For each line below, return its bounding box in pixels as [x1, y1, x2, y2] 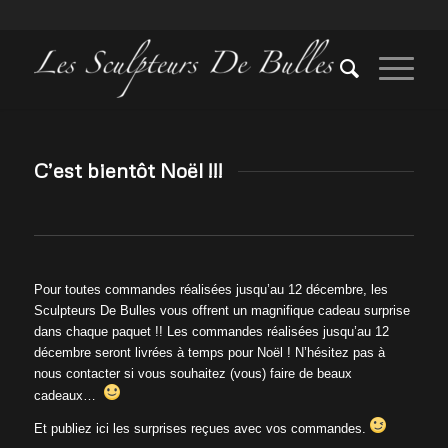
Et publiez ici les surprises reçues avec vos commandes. [33, 420, 370, 436]
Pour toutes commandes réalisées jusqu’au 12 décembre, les [33, 281, 388, 297]
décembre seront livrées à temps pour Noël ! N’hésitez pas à [33, 344, 385, 360]
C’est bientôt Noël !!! [33, 158, 223, 182]
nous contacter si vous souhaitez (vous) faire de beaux [33, 365, 352, 381]
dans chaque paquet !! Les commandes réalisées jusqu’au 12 [33, 323, 389, 339]
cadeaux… [33, 387, 104, 403]
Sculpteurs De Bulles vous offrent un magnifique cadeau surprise [33, 302, 410, 318]
